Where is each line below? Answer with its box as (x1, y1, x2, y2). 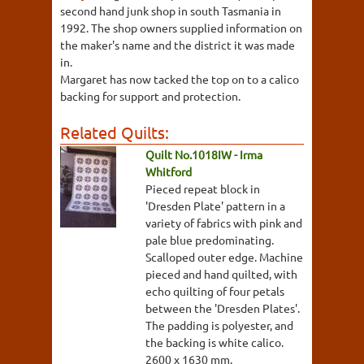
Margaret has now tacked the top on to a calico (60, 71, 299, 86)
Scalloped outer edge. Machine (145, 249, 303, 264)
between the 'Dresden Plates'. (145, 300, 300, 315)
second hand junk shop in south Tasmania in (60, 2, 281, 18)
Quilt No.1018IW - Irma (145, 146, 262, 162)
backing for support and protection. (60, 88, 240, 103)
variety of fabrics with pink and (145, 214, 302, 230)
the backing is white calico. (145, 334, 284, 349)
